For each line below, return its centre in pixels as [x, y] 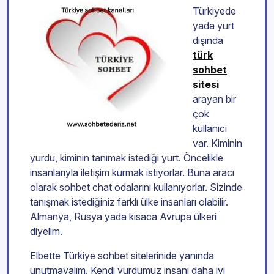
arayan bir [214, 99]
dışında [208, 41]
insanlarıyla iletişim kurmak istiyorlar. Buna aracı [132, 173]
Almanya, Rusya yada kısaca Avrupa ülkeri [123, 217]
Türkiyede [214, 11]
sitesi [206, 85]
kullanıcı [210, 129]
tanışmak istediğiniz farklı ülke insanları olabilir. [129, 202]
